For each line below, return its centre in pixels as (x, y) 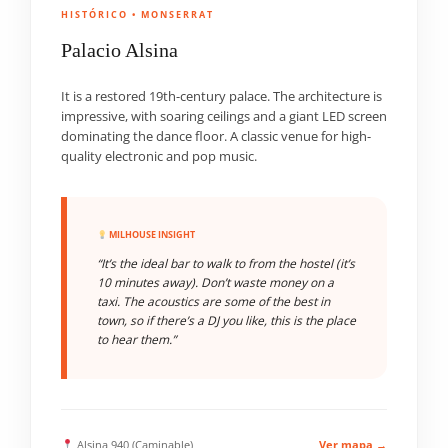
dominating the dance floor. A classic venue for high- (216, 136)
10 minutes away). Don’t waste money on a (215, 282)
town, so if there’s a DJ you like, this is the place (226, 320)
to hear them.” (136, 339)
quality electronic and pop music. (159, 156)
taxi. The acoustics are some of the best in (213, 301)
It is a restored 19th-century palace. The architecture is (221, 96)
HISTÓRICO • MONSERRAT (137, 14)
